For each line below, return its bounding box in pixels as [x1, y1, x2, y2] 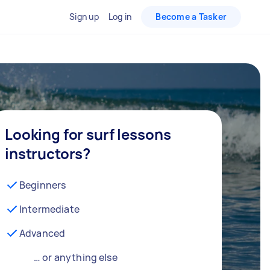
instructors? [5, 143, 91, 163]
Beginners [19, 178, 66, 192]
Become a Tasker [155, 11, 227, 22]
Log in [108, 11, 132, 22]
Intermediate [19, 202, 80, 216]
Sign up [69, 11, 99, 22]
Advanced [19, 226, 66, 240]
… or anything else [34, 250, 118, 264]
